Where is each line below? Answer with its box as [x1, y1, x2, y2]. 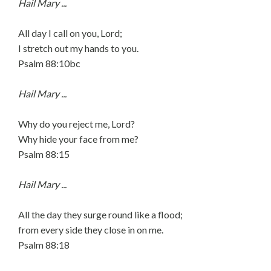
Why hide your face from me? [18, 133, 139, 145]
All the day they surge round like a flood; [18, 209, 183, 220]
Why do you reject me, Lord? [18, 118, 135, 129]
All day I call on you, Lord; [18, 27, 122, 39]
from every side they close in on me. [18, 224, 163, 235]
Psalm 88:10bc [18, 57, 80, 69]
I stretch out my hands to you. [18, 42, 139, 54]
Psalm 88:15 [18, 148, 70, 160]
